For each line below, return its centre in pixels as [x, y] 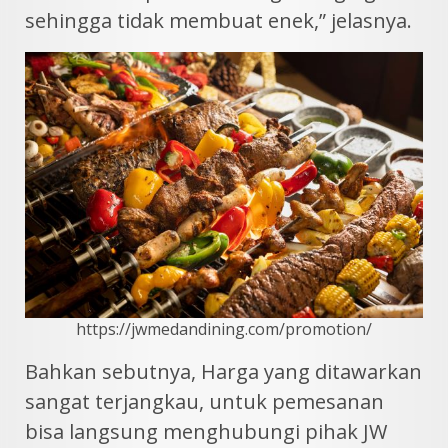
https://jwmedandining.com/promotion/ [224, 329]
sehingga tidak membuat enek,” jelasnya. [218, 21]
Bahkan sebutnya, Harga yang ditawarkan [223, 372]
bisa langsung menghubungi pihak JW [206, 432]
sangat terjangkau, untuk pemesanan [204, 402]
